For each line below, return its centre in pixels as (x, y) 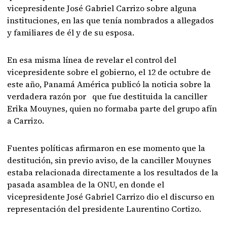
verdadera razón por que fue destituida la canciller (107, 96)
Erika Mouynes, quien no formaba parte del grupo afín (112, 108)
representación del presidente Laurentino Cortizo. (104, 209)
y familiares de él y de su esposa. (71, 32)
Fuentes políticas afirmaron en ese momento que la (106, 148)
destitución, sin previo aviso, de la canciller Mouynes (109, 160)
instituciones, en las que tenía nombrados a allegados (111, 20)
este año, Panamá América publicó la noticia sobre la (109, 84)
